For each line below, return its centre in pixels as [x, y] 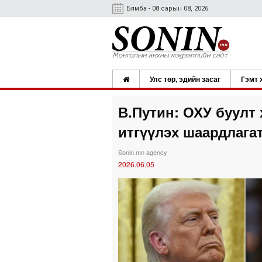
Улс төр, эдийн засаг [185, 79]
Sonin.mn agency [143, 152]
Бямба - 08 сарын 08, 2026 [167, 8]
